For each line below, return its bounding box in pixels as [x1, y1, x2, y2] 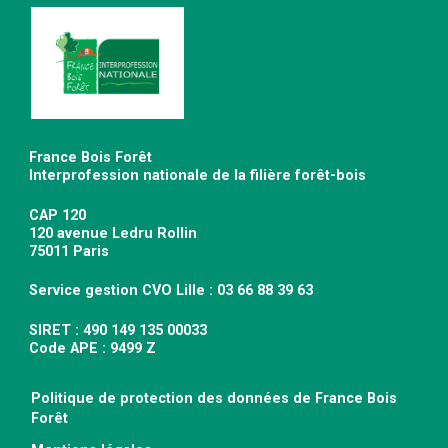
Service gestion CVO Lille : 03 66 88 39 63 [29, 282, 314, 300]
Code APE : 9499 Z [29, 339, 157, 357]
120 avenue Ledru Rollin [29, 224, 198, 242]
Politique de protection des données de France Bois [31, 390, 397, 408]
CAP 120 [29, 206, 87, 224]
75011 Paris [29, 242, 110, 260]
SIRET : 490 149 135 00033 [29, 321, 208, 339]
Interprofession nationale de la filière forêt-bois [29, 166, 367, 184]
